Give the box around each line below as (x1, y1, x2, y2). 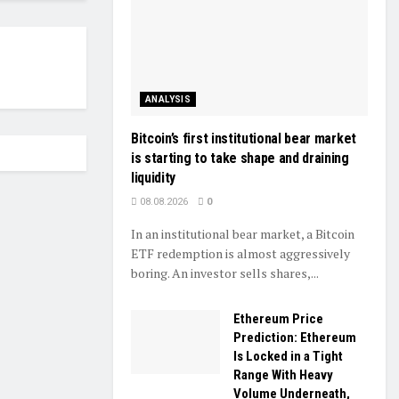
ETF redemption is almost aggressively (131, 245, 350, 263)
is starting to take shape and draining (131, 150, 349, 167)
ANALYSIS (145, 94, 191, 105)
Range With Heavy (233, 367, 333, 384)
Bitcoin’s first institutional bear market (131, 130, 356, 148)
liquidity (131, 169, 176, 187)
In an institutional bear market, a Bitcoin (131, 225, 354, 243)
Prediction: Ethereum (233, 330, 356, 346)
